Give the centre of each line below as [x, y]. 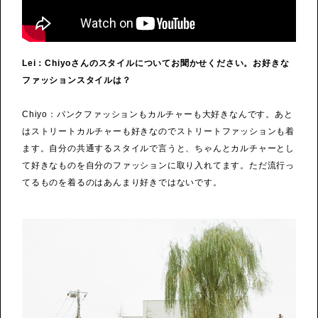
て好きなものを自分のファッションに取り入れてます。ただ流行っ [158, 166]
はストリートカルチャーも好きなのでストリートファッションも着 [158, 132]
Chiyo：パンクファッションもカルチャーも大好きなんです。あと [158, 115]
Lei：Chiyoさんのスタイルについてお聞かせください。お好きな [156, 64]
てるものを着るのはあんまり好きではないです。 [122, 183]
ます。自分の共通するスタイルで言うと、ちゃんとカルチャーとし [159, 149]
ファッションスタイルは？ [77, 81]
